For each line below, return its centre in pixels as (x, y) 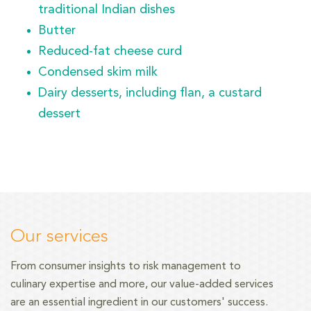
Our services (59, 237)
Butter (57, 31)
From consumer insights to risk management (118, 267)
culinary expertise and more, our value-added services (142, 285)
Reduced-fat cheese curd (110, 51)
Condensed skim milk (98, 72)
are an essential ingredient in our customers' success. (139, 303)
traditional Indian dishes (107, 10)
